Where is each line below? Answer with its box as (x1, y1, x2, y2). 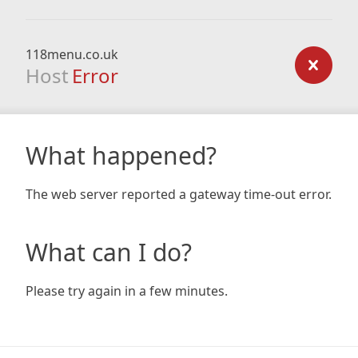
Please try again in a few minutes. (26, 282, 228, 300)
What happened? (26, 139, 217, 172)
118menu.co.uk (26, 46, 118, 63)
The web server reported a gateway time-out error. (26, 185, 332, 203)
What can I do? (26, 236, 192, 268)
